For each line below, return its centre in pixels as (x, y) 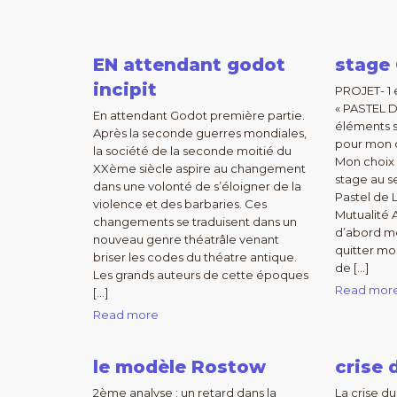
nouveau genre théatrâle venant (186, 239)
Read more (126, 315)
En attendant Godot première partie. (199, 115)
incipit (125, 90)
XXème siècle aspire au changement (199, 168)
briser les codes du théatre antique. (195, 257)
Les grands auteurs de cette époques (201, 275)
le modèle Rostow (179, 367)
